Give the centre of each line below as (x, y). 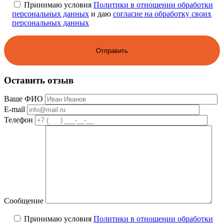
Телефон (18, 119)
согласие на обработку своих (162, 14)
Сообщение (24, 200)
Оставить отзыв (39, 80)
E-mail (14, 109)
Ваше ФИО (23, 98)
